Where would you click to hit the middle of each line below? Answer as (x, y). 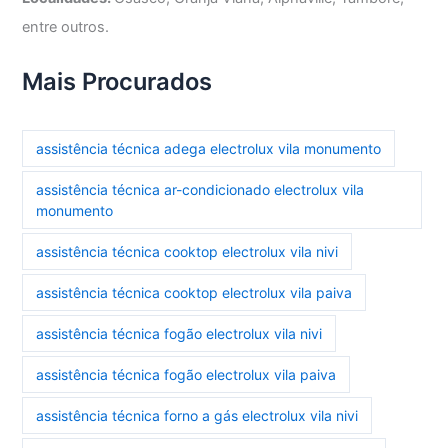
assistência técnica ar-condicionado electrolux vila (200, 190)
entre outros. (66, 26)
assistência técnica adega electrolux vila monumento (209, 149)
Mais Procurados (117, 82)
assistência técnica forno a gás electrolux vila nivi (197, 416)
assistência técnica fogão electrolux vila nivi (179, 334)
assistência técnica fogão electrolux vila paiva (186, 375)
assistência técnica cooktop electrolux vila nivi (187, 252)
